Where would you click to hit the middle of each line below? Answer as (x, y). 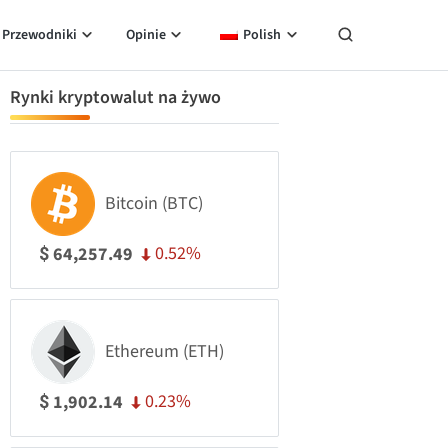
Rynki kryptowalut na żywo (115, 97)
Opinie (145, 35)
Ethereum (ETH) (164, 351)
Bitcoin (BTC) (154, 203)
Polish (262, 35)
